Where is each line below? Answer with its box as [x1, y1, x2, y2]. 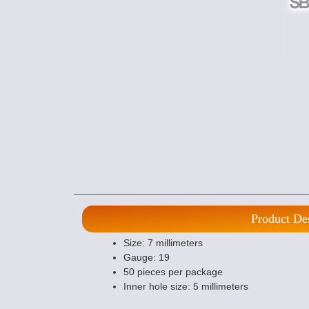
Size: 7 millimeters [123, 237, 203, 248]
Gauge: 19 [123, 252, 170, 263]
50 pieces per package [123, 266, 223, 277]
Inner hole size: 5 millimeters [123, 281, 248, 292]
